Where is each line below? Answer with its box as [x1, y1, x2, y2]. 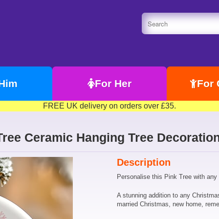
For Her [95, 78, 131, 89]
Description [117, 157, 171, 168]
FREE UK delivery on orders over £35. [43, 102, 176, 110]
